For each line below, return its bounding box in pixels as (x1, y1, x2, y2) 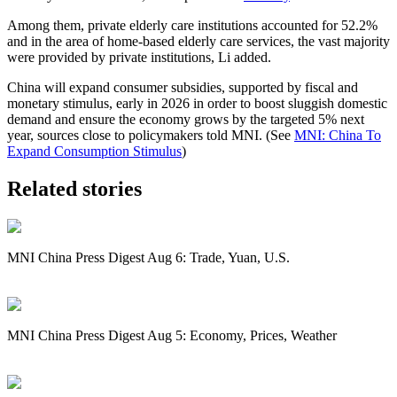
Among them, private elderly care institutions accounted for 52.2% (7, 17, 378, 33)
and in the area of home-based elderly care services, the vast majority (7, 33, 390, 49)
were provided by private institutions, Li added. (7, 49, 275, 65)
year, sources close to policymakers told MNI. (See (7, 127, 294, 143)
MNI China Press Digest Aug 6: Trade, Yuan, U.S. (7, 249, 290, 265)
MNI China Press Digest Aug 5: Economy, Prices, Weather (7, 328, 337, 344)
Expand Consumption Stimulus (7, 143, 182, 159)
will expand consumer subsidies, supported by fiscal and (41, 79, 358, 95)
